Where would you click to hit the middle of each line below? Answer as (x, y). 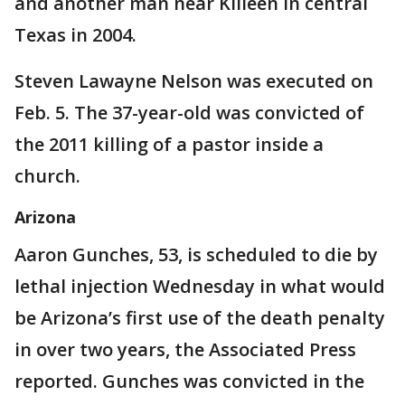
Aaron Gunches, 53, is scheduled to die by (196, 255)
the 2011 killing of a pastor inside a (169, 145)
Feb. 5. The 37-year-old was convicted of (189, 113)
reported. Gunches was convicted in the (189, 381)
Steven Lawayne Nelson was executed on (194, 81)
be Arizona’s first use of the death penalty (200, 318)
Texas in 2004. (75, 35)
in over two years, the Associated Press (185, 350)
